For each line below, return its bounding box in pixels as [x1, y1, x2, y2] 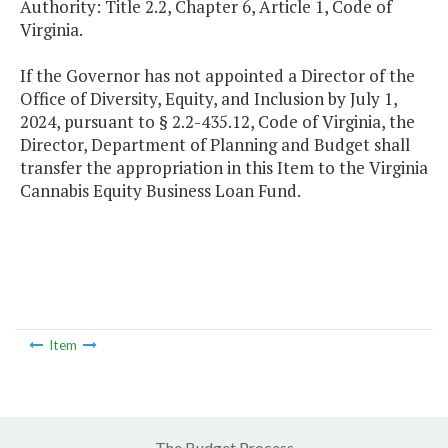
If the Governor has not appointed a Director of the [20, 64, 415, 88]
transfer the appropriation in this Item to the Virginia [20, 156, 428, 180]
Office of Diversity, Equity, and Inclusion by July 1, [20, 87, 397, 111]
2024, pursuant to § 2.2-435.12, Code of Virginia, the [20, 110, 415, 134]
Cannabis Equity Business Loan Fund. [20, 179, 301, 203]
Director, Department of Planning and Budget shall [20, 133, 410, 157]
